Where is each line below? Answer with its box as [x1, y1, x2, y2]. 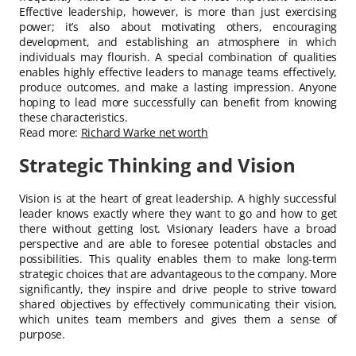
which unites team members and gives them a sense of [19, 311, 337, 327]
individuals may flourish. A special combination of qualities [19, 49, 337, 64]
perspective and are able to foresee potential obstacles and [19, 235, 337, 251]
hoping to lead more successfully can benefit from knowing [19, 95, 337, 110]
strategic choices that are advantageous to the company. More [19, 265, 338, 281]
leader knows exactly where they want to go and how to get [19, 205, 337, 221]
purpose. [19, 326, 65, 342]
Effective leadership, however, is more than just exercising [19, 4, 337, 19]
